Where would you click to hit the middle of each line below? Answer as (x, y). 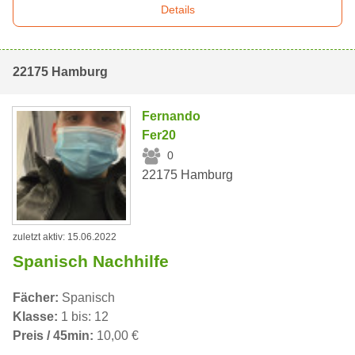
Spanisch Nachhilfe (91, 261)
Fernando (172, 116)
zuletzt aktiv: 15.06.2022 (65, 237)
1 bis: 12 (83, 316)
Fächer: (36, 297)
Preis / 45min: (53, 335)
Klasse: (35, 316)
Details (177, 9)
